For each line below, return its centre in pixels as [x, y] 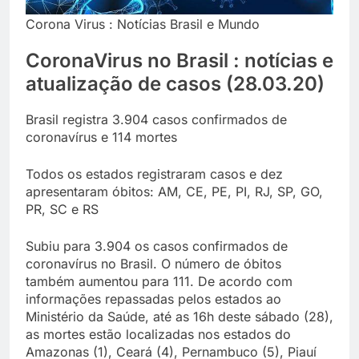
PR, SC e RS [62, 210]
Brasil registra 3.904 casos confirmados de [156, 120]
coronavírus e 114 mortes [101, 137]
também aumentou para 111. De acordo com [159, 282]
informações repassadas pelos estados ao [153, 299]
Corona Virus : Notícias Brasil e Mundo [143, 24]
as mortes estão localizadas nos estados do [158, 335]
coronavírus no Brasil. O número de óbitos [153, 264]
